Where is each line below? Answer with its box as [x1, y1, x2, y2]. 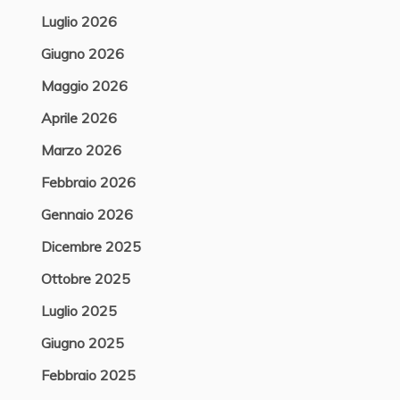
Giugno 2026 [40, 45, 124, 62]
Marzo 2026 [40, 141, 121, 159]
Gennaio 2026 [40, 205, 133, 223]
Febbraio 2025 [40, 366, 136, 384]
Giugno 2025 [40, 334, 124, 352]
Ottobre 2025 [40, 270, 130, 287]
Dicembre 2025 [40, 237, 141, 255]
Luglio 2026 [40, 12, 117, 30]
